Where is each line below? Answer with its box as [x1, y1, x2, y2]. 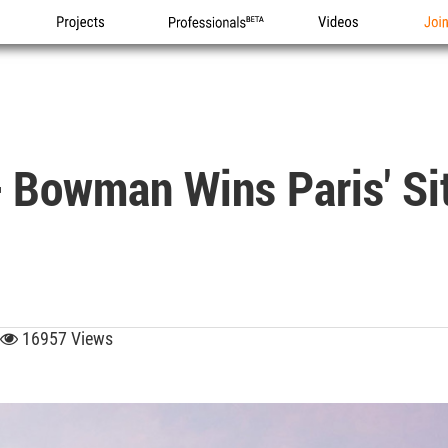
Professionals [168, 34, 256, 53]
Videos [318, 34, 362, 53]
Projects [57, 34, 110, 53]
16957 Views [18, 328, 113, 349]
